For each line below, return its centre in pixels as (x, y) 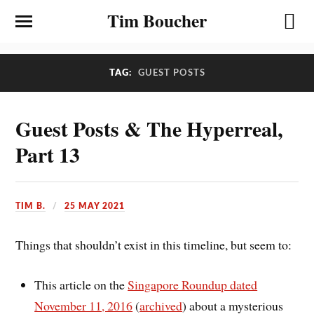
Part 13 (48, 154)
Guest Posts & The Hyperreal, (149, 128)
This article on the (81, 284)
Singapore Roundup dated (193, 284)
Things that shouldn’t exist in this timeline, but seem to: (154, 244)
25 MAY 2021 (95, 206)
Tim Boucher (157, 20)
